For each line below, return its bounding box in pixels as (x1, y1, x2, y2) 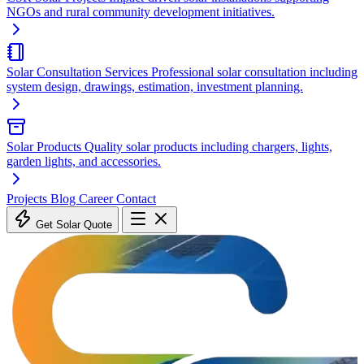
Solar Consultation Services (6, 65, 148, 80)
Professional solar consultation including (151, 65, 357, 80)
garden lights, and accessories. (6, 154, 161, 169)
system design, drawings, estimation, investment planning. (6, 80, 303, 94)
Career (79, 192, 116, 206)
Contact (116, 192, 156, 206)
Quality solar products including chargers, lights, (84, 140, 332, 154)
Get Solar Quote (36, 219, 112, 232)
